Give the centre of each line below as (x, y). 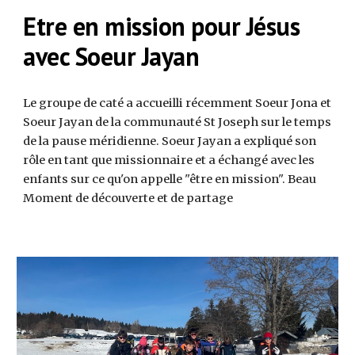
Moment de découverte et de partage (128, 198)
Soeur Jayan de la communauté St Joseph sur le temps (177, 122)
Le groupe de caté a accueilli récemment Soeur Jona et (177, 103)
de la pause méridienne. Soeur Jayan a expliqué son (170, 141)
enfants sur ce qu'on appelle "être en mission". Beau (170, 179)
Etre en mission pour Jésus (162, 26)
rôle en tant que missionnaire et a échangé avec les (169, 160)
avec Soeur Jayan (111, 56)
